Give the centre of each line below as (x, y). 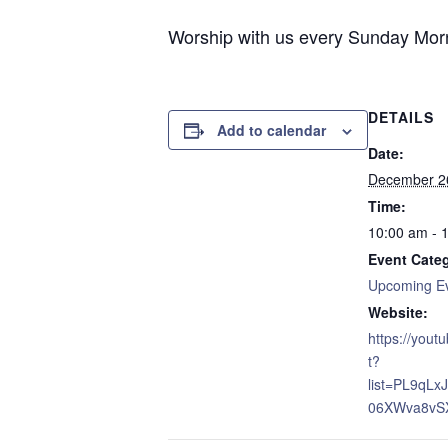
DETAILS (401, 117)
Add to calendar (271, 130)
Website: (398, 312)
